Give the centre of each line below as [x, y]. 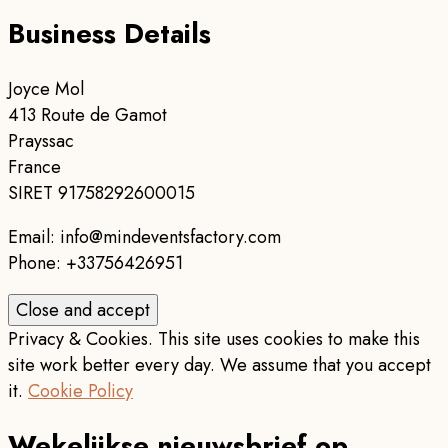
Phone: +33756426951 [95, 262]
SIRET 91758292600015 [101, 192]
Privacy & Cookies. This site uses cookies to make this [214, 338]
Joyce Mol [46, 88]
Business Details [109, 34]
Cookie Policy [80, 390]
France [34, 166]
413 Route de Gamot [87, 114]
